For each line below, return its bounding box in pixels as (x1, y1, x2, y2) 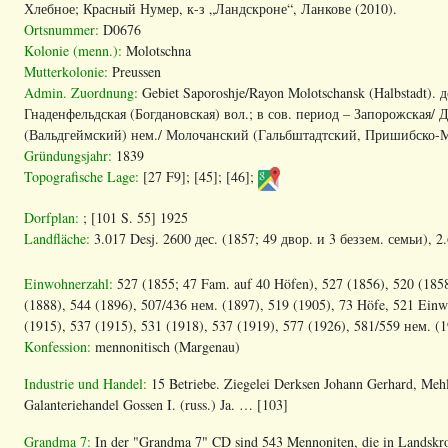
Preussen (112, 61, 161, 81)
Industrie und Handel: (24, 373, 147, 393)
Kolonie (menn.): (24, 40, 126, 60)
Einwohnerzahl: (24, 273, 113, 293)
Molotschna (126, 40, 191, 60)
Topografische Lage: (24, 166, 139, 186)
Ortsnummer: (24, 19, 103, 39)
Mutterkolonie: (24, 61, 112, 81)
